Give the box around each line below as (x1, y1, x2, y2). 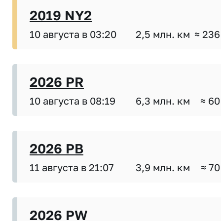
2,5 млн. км (136, 28, 190, 40)
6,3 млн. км (136, 95, 190, 107)
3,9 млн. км (136, 161, 190, 174)
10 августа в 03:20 (30, 28, 116, 40)
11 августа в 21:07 (30, 161, 114, 174)
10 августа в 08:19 (30, 95, 115, 107)
